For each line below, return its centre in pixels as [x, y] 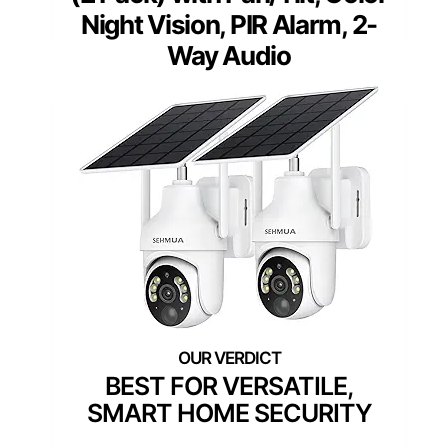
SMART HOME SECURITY [229, 413]
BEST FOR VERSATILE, [229, 386]
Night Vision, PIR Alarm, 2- [229, 25]
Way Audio [229, 56]
